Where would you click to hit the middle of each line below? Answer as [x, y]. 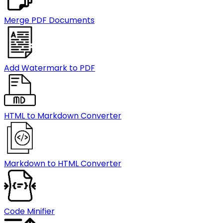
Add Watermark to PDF [50, 68]
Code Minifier [29, 211]
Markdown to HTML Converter [63, 164]
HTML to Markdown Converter [63, 116]
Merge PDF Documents [49, 20]
